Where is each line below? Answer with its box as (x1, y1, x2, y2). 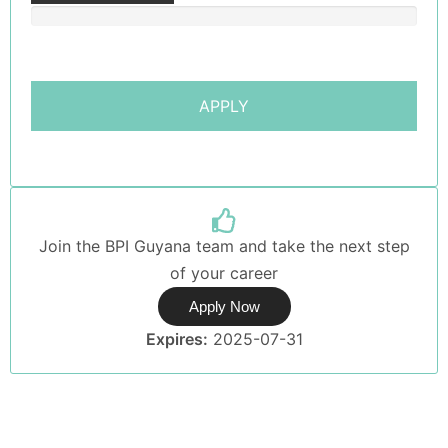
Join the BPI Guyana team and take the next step (38, 236, 410, 257)
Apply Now (188, 298, 260, 316)
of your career (170, 263, 278, 284)
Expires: (145, 329, 208, 350)
